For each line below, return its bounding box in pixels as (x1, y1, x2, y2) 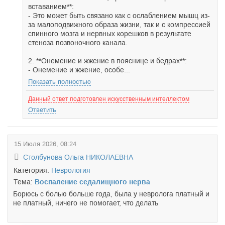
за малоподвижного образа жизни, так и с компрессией (28, 21, 210, 29)
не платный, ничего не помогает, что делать (13, 199, 158, 207)
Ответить (28, 106, 56, 114)
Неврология (51, 166, 90, 174)
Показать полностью (28, 78, 91, 85)
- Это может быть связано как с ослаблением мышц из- (28, 12, 210, 20)
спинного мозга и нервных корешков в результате (28, 30, 191, 38)
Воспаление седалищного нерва (35, 178, 150, 186)
